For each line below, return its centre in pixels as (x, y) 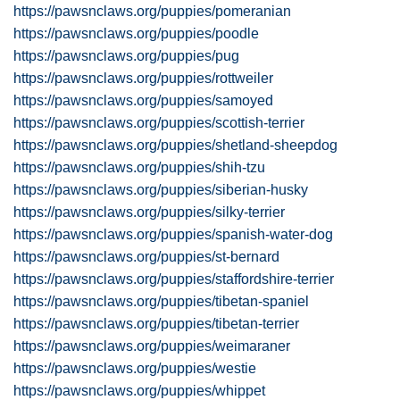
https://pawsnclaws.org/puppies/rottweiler (143, 78)
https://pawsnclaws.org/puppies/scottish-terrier (159, 123)
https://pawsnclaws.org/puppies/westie (135, 368)
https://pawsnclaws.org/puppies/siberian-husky (161, 190)
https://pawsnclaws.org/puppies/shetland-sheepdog (175, 145)
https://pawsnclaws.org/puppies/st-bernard (146, 257)
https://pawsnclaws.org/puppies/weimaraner (152, 346)
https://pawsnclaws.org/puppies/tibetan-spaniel (161, 301)
